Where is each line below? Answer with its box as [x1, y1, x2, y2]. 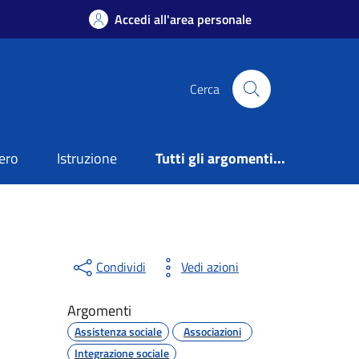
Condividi [95, 257, 146, 277]
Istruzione [57, 147, 118, 170]
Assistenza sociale [74, 322, 162, 340]
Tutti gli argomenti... [155, 147, 285, 170]
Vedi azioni [180, 257, 239, 277]
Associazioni [183, 322, 241, 340]
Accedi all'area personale [115, 10, 252, 29]
